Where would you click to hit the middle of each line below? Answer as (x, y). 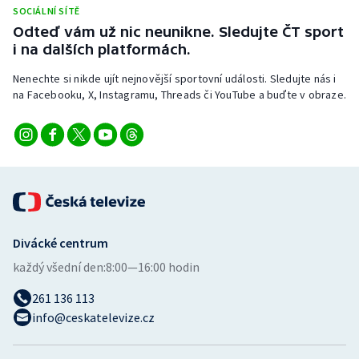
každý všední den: (59, 266)
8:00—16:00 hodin (153, 266)
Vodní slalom (65, 127)
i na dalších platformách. (102, 49)
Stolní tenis (61, 11)
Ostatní (50, 204)
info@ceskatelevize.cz (93, 317)
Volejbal (51, 165)
